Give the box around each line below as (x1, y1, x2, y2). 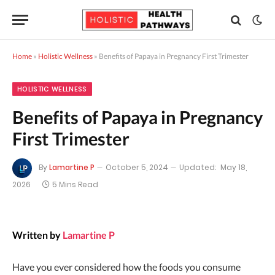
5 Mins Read (52, 179, 98, 190)
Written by (12, 229, 61, 241)
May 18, (220, 162, 247, 173)
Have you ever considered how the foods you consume (12, 260, 241, 273)
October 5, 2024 (106, 162, 168, 173)
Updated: (179, 162, 216, 173)
